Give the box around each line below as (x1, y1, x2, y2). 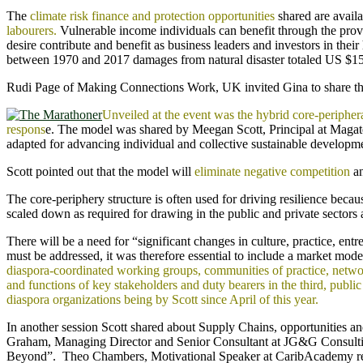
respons (6, 122, 45, 136)
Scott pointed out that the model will (6, 164, 194, 178)
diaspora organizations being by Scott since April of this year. (6, 292, 318, 306)
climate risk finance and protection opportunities (30, 8, 275, 23)
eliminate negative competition (194, 164, 350, 178)
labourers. (6, 23, 57, 37)
